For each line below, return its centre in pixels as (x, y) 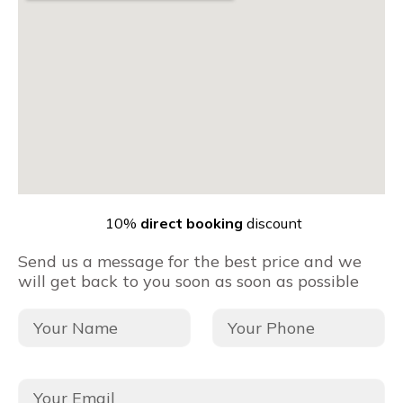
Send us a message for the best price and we (190, 261)
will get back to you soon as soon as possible (188, 281)
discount (272, 224)
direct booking (191, 224)
